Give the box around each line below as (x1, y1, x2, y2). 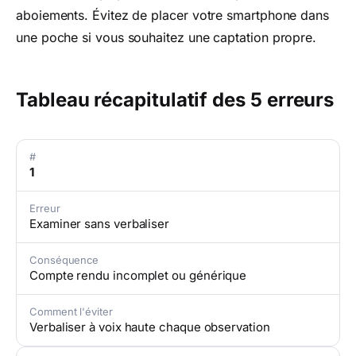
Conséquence (29, 253, 99, 266)
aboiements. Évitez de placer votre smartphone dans (16, 7, 330, 23)
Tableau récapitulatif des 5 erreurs (16, 88, 335, 111)
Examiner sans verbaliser (29, 216, 170, 231)
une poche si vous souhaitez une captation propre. (16, 29, 317, 45)
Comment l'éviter (29, 305, 113, 318)
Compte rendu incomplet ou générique (29, 268, 247, 283)
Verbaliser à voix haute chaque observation (29, 319, 270, 335)
